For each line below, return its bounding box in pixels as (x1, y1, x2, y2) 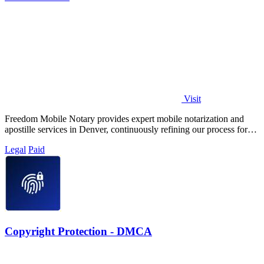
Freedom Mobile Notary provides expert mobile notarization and (5, 114, 244, 124)
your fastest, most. (5, 135, 72, 146)
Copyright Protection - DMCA (5, 225, 152, 237)
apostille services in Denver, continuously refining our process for (5, 124, 247, 135)
